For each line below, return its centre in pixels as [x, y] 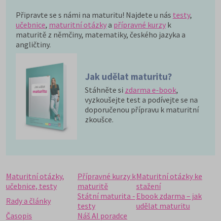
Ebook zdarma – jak [169, 196]
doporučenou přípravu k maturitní [142, 110]
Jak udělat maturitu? [129, 76]
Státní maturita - [106, 196]
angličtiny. [33, 44]
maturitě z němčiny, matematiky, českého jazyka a [101, 35]
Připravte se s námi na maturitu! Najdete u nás [94, 15]
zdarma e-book [150, 90]
